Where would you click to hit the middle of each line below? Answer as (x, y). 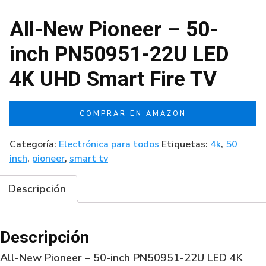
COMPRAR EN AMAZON (133, 114)
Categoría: (34, 145)
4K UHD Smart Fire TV (113, 79)
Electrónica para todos (109, 145)
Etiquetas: (186, 145)
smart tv (89, 159)
